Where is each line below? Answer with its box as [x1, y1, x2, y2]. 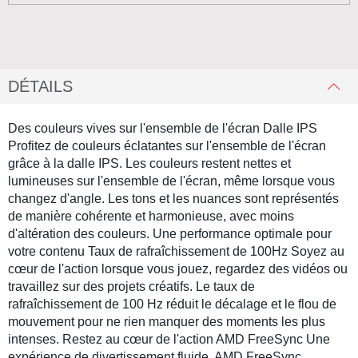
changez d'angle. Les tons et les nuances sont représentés [8, 192, 339, 205]
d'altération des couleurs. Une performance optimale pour [8, 227, 332, 241]
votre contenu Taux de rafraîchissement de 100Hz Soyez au [8, 245, 344, 258]
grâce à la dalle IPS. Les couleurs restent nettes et [8, 157, 291, 170]
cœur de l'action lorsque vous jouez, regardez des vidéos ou [8, 262, 348, 276]
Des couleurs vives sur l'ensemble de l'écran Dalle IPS [8, 121, 317, 135]
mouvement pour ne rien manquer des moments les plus [8, 315, 325, 328]
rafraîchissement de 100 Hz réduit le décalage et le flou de [8, 297, 336, 311]
